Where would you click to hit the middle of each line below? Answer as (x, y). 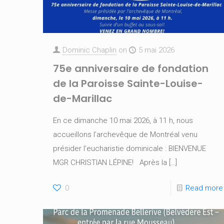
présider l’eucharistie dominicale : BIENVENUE (129, 148)
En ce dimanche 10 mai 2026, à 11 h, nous (123, 120)
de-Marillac (82, 98)
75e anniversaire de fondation (130, 68)
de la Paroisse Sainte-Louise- (128, 83)
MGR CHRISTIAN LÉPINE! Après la (110, 162)
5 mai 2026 (156, 50)
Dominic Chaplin (89, 50)
